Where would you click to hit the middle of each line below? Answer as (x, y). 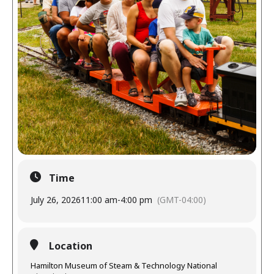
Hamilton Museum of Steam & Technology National (124, 265)
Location (71, 246)
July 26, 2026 (56, 200)
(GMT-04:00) (182, 200)
